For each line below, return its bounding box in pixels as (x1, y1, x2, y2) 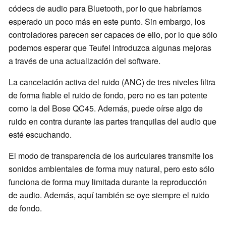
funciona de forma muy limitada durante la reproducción (9, 176, 207, 188)
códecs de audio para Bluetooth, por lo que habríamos (9, 3, 202, 15)
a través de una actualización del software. (9, 55, 160, 67)
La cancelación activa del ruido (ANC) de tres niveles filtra (9, 76, 215, 88)
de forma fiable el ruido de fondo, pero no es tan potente (9, 89, 207, 101)
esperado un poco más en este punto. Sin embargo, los (9, 16, 205, 28)
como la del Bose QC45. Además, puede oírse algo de (9, 102, 203, 115)
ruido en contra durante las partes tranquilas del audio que (9, 116, 216, 128)
